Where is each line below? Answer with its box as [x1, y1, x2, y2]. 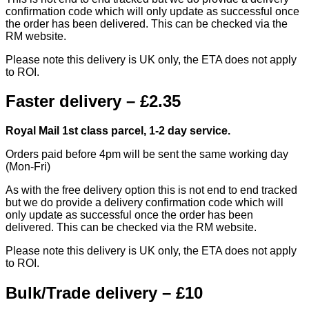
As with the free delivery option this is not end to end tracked [6, 184, 297, 197]
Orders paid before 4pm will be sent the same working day [6, 148, 288, 161]
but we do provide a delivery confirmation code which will [6, 197, 283, 209]
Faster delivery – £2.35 [6, 92, 181, 111]
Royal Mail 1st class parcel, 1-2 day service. [6, 125, 233, 137]
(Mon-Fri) [6, 161, 50, 173]
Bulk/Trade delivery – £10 [6, 283, 203, 303]
